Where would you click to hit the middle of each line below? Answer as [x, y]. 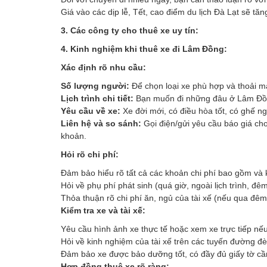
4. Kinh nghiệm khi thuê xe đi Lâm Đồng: [144, 49]
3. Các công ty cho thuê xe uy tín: [131, 30]
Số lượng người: [95, 86]
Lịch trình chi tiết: [97, 98]
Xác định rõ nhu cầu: [103, 67]
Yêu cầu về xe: [91, 111]
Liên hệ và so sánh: [101, 123]
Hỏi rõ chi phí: [90, 154]
